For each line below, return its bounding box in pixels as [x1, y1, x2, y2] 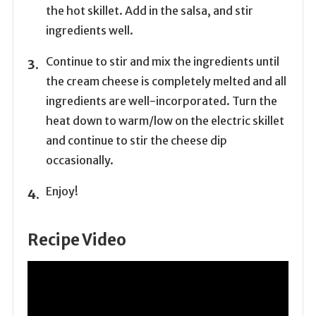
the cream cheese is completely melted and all [45, 74, 286, 89]
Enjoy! [45, 184, 78, 199]
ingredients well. [45, 23, 133, 38]
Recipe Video [27, 230, 126, 250]
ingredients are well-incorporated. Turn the [45, 94, 277, 109]
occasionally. [45, 153, 114, 168]
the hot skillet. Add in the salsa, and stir [45, 4, 253, 18]
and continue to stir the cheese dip [45, 133, 227, 148]
